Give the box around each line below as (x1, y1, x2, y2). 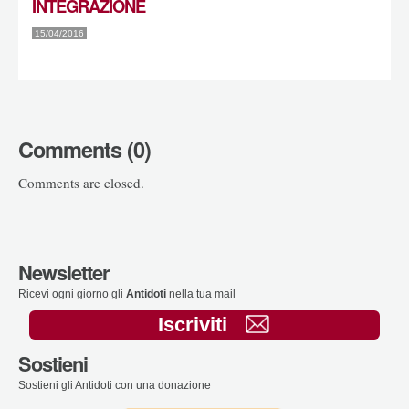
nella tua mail (166, 288, 236, 300)
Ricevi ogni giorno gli (18, 288, 126, 300)
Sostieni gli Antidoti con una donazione (18, 379, 211, 392)
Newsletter (18, 257, 109, 288)
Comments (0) (18, 134, 151, 165)
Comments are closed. (18, 173, 144, 192)
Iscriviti (157, 313, 227, 337)
